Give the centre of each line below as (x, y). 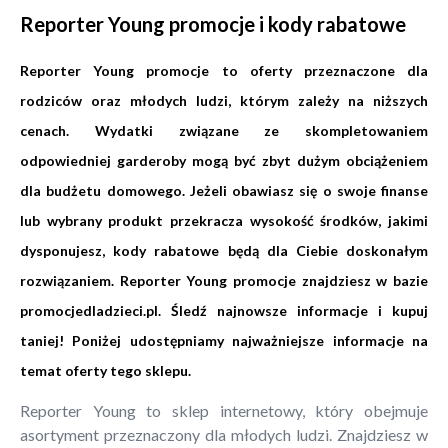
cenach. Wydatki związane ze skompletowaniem (224, 130)
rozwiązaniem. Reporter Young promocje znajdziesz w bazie (224, 280)
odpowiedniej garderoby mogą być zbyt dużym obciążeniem (224, 160)
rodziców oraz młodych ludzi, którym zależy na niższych (224, 100)
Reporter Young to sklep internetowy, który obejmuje (224, 411)
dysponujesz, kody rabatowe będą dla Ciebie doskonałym (224, 250)
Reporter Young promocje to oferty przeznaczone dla (224, 70)
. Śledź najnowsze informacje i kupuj (293, 310)
